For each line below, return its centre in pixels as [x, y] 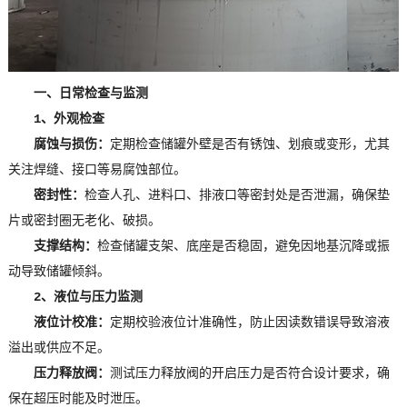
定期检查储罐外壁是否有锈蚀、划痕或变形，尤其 [249, 145]
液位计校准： [71, 323]
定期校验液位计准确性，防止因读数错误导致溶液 [249, 323]
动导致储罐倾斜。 [59, 272]
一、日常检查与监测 [90, 94]
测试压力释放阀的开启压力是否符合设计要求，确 [249, 374]
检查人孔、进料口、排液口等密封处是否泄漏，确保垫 [237, 196]
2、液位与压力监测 [88, 298]
